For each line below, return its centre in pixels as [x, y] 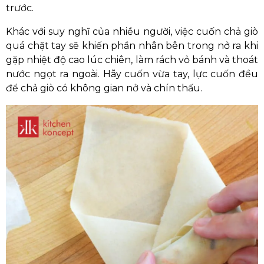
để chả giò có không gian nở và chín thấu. [104, 88]
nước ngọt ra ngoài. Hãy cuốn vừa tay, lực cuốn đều [132, 74]
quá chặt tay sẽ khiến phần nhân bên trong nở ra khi [132, 46]
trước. [20, 8]
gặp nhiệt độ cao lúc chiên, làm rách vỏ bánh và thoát [132, 60]
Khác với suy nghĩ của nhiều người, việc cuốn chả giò [132, 32]
